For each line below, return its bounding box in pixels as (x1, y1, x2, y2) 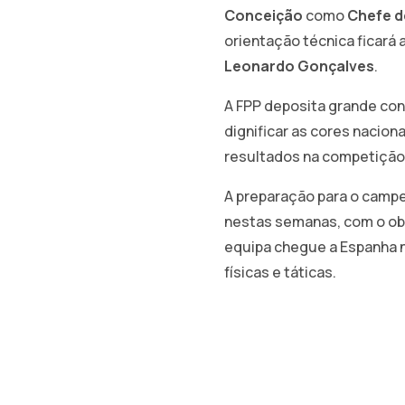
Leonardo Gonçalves (223, 56, 374, 77)
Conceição (223, 5, 303, 26)
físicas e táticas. (223, 262, 336, 283)
